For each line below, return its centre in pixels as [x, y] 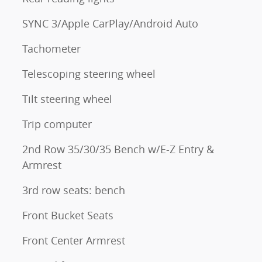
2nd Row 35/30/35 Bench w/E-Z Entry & [118, 149]
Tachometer [51, 49]
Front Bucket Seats [68, 216]
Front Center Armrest [74, 241]
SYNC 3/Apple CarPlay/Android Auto [110, 24]
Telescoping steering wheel [89, 74]
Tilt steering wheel [67, 99]
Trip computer [57, 124]
